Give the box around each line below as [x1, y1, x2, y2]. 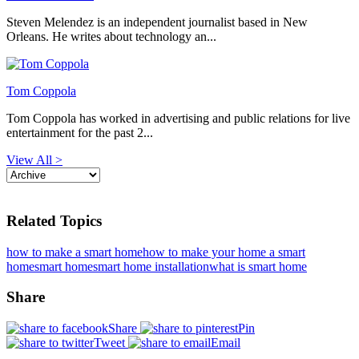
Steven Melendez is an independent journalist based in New [6, 15, 308, 30]
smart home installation [93, 259, 209, 273]
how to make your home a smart [143, 244, 305, 259]
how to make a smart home [6, 244, 143, 259]
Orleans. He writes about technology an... [6, 30, 216, 44]
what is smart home [209, 259, 307, 273]
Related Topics [6, 212, 102, 229]
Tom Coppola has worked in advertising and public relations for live [6, 111, 350, 126]
